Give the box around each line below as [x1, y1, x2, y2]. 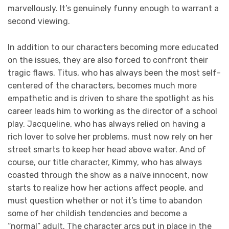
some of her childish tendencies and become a [8, 208, 187, 218]
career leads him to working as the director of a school [8, 106, 217, 116]
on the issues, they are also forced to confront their [8, 55, 208, 65]
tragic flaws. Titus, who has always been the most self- [8, 67, 221, 78]
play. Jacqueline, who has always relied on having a [8, 119, 205, 129]
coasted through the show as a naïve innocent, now [8, 170, 208, 180]
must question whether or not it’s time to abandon [8, 195, 202, 205]
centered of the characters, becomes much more [8, 80, 197, 90]
